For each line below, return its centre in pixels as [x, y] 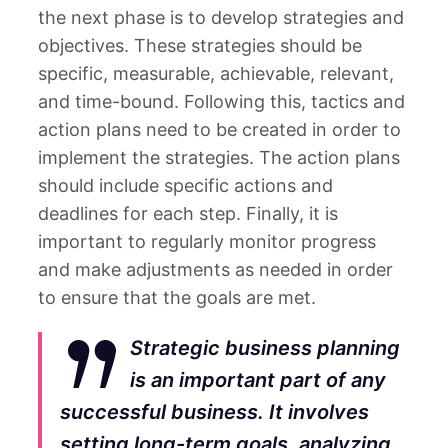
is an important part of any [258, 379]
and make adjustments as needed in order [215, 269]
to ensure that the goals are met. [177, 297]
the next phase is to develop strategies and [221, 17]
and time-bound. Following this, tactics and [221, 101]
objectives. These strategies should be [200, 45]
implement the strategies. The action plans [219, 157]
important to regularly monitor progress [207, 241]
